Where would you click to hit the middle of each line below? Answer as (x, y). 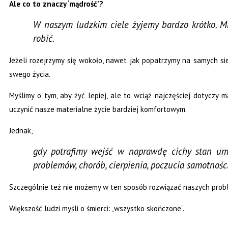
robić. (44, 38)
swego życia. (30, 74)
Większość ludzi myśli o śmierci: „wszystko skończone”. (97, 209)
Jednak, (21, 131)
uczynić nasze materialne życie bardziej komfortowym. (98, 109)
